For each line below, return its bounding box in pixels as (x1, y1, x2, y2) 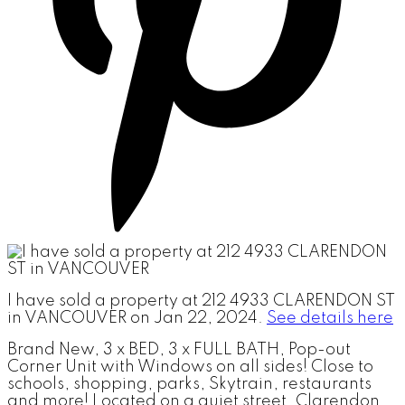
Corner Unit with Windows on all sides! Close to (7, 358, 373, 375)
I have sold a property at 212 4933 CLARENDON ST (7, 292, 395, 309)
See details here (267, 309, 393, 326)
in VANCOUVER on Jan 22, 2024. (7, 309, 267, 326)
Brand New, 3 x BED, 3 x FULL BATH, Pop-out (7, 341, 351, 358)
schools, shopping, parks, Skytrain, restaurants (7, 375, 372, 392)
